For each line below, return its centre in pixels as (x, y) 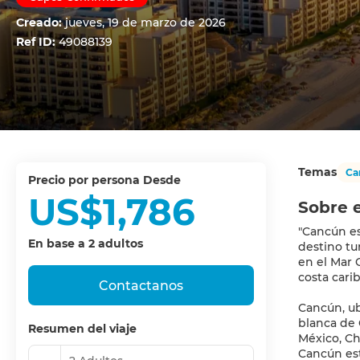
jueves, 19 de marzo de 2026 (145, 22)
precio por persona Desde (108, 180)
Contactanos (141, 285)
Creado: (41, 22)
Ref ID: (37, 42)
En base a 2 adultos (86, 243)
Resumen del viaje (82, 329)
